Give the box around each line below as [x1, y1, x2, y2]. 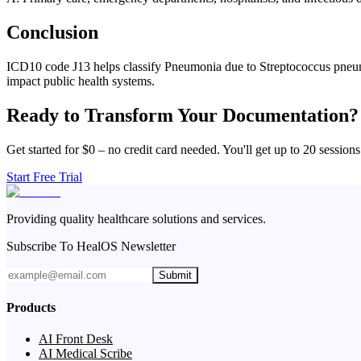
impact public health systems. [6, 73, 155, 88]
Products [6, 300, 56, 314]
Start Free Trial [6, 169, 82, 184]
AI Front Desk [39, 332, 113, 346]
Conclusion [6, 21, 98, 43]
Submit [159, 268, 192, 281]
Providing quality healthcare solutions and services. [6, 211, 266, 226]
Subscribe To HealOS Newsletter [6, 239, 176, 253]
